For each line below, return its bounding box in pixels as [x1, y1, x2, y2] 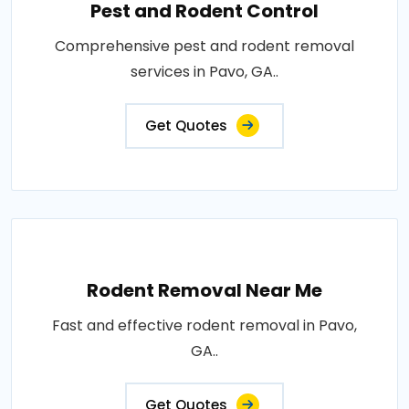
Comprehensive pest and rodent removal [55, 36, 354, 57]
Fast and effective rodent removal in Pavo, [52, 315, 357, 336]
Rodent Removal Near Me [87, 278, 322, 303]
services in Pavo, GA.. [131, 61, 278, 82]
